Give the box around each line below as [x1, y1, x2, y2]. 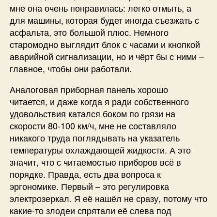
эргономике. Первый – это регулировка [10, 179, 169, 192]
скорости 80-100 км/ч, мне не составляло [10, 119, 176, 132]
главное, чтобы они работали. [10, 62, 132, 75]
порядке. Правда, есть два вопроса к [10, 167, 161, 180]
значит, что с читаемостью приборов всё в [10, 155, 181, 168]
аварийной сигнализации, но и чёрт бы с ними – [10, 49, 204, 62]
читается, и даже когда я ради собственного [10, 94, 189, 108]
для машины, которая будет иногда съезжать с [10, 13, 199, 26]
